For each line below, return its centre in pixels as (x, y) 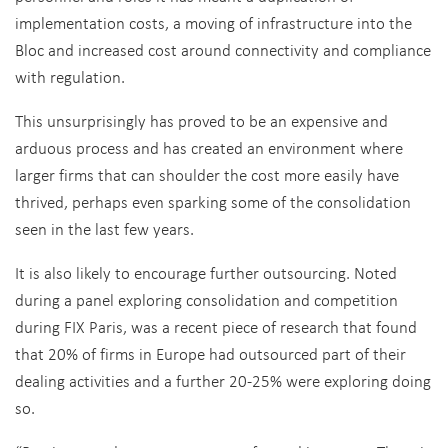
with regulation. (70, 76)
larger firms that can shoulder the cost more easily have (207, 174)
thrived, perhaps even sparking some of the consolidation (213, 201)
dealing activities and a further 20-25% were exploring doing (223, 380)
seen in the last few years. (104, 228)
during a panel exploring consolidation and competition (206, 299)
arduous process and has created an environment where (209, 147)
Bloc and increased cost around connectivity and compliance (223, 49)
